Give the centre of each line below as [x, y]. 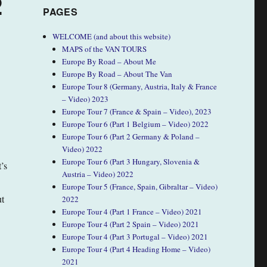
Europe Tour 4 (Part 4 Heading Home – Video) [136, 249]
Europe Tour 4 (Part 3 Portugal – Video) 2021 [135, 236]
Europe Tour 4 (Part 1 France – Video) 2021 [132, 211]
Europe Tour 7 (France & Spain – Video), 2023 [137, 111]
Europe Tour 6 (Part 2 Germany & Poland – [131, 136]
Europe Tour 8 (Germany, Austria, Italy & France [140, 86]
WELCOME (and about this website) [112, 36]
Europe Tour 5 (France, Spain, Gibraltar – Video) [140, 186]
